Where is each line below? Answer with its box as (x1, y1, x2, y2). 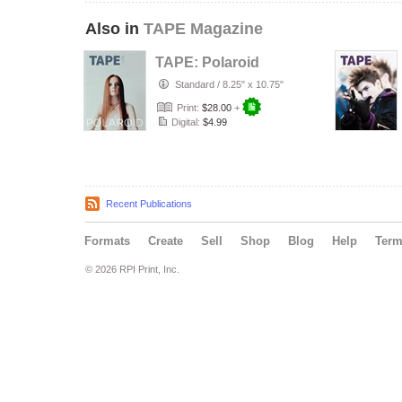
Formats (84, 234, 130, 248)
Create (148, 234, 183, 248)
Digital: (169, 117, 203, 127)
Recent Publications (106, 198, 192, 209)
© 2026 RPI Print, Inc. (85, 264, 179, 275)
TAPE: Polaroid (155, 55, 259, 70)
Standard (175, 79, 214, 90)
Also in (85, 20, 144, 38)
